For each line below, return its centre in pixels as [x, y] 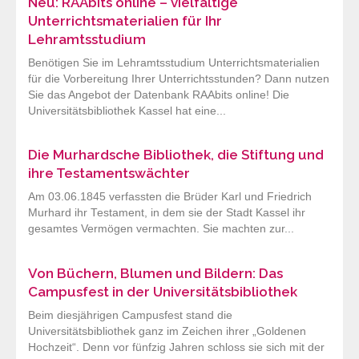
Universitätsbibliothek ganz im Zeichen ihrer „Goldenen [167, 331]
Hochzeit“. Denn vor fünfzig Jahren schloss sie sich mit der [176, 347]
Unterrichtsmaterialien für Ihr [125, 21]
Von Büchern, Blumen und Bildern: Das [155, 273]
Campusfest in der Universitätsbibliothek [163, 291]
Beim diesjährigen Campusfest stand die [130, 315]
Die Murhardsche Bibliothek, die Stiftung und [176, 155]
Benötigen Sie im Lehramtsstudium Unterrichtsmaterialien [174, 63]
